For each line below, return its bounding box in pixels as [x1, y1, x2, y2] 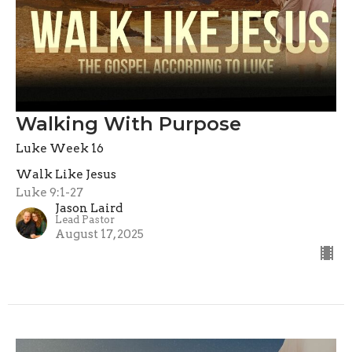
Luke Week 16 [16, 141, 104, 156]
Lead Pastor [55, 214, 115, 226]
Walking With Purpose [16, 112, 241, 136]
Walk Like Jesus [16, 167, 116, 182]
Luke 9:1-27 [16, 185, 83, 200]
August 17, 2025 [55, 227, 144, 242]
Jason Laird [55, 201, 123, 216]
